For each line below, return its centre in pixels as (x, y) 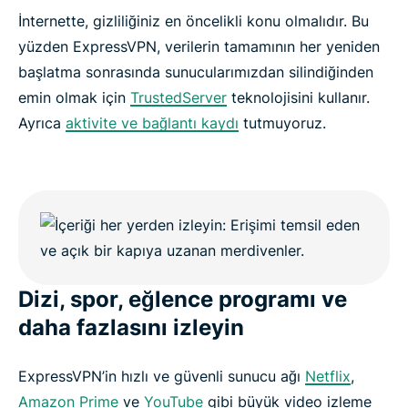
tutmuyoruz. (282, 123)
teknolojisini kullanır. (298, 98)
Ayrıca (42, 123)
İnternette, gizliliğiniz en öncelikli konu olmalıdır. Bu (194, 21)
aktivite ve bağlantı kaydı (152, 123)
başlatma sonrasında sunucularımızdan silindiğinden (196, 72)
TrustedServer (178, 98)
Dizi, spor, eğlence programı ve (183, 300)
